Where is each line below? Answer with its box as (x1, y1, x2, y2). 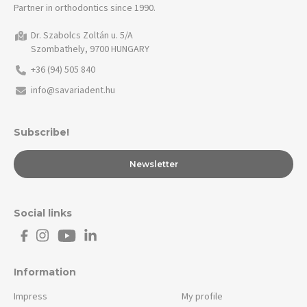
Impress (14, 289, 47, 304)
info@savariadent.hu (31, 83, 115, 97)
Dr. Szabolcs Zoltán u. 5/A (31, 28, 133, 42)
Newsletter (129, 158, 178, 169)
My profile (181, 289, 223, 304)
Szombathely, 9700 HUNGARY (31, 42, 149, 56)
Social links (14, 206, 72, 219)
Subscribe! (14, 125, 69, 138)
